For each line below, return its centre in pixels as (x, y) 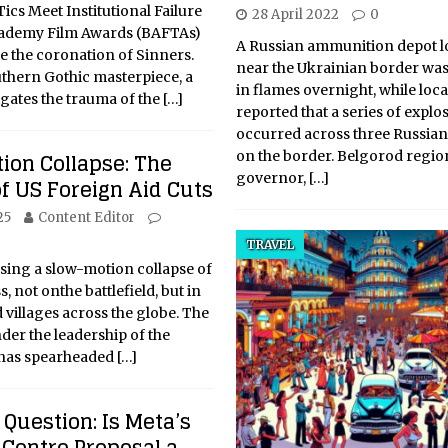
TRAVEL (269, 245)
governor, (272, 178)
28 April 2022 (295, 15)
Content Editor (86, 217)
